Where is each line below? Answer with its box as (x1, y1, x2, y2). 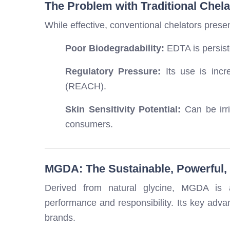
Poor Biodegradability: (65, 43, 164, 54)
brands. (45, 213, 75, 223)
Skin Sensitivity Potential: (65, 104, 181, 115)
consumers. (65, 119, 113, 130)
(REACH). (65, 81, 106, 92)
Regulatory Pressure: (65, 66, 161, 77)
